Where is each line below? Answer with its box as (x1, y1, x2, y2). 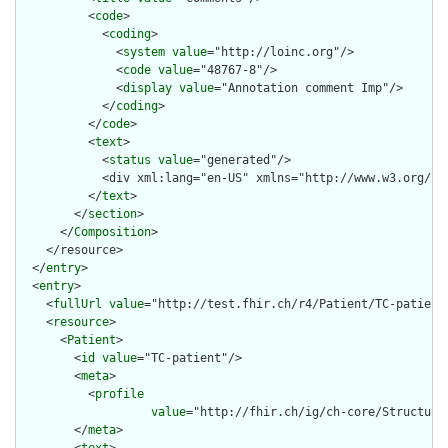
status (109, 153, 151, 168)
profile (95, 387, 144, 402)
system (123, 45, 165, 60)
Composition (74, 225, 151, 240)
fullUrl (53, 297, 102, 312)
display (123, 81, 172, 96)
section (88, 207, 137, 222)
